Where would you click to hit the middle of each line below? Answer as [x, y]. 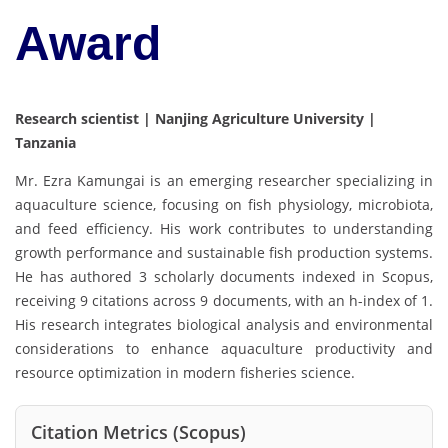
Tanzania [45, 142]
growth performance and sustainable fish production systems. [224, 252]
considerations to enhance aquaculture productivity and [224, 348]
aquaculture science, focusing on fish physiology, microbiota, [224, 204]
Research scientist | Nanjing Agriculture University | [195, 118]
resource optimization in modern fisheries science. [185, 372]
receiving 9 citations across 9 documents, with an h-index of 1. [224, 300]
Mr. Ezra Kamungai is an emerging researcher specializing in [224, 180]
